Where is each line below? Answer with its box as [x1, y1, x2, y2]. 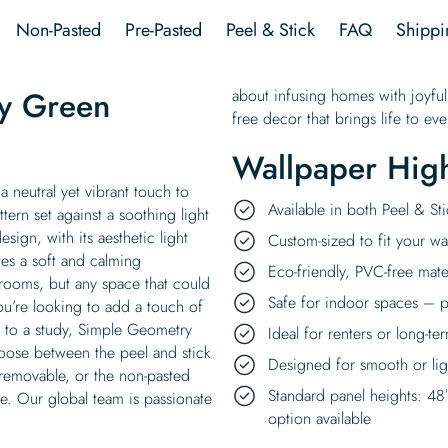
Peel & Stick [226, 16, 315, 43]
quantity [236, 4, 288, 27]
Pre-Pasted [125, 16, 202, 43]
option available [268, 406, 371, 430]
